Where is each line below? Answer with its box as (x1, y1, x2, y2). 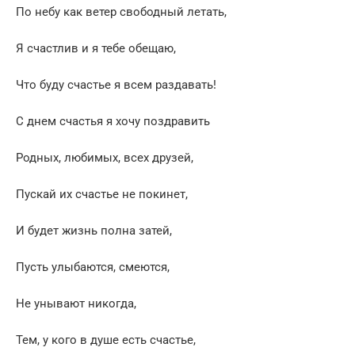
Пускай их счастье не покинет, (16, 186, 188, 201)
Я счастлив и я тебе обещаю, (16, 40, 176, 55)
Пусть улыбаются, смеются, (16, 259, 170, 274)
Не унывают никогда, (16, 296, 136, 311)
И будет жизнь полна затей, (16, 223, 172, 238)
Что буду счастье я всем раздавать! (16, 77, 216, 92)
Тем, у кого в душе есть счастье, (16, 332, 196, 347)
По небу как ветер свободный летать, (16, 4, 227, 19)
